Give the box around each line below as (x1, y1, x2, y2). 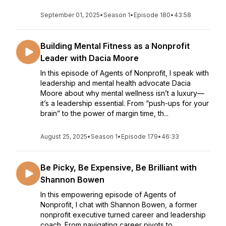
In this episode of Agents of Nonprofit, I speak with (40, 69, 209, 77)
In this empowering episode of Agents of (40, 190, 176, 199)
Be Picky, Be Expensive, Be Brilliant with (40, 162, 197, 173)
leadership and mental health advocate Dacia (40, 79, 191, 87)
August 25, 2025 (40, 133, 87, 140)
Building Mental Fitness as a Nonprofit (40, 41, 190, 51)
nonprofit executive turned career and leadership (40, 210, 206, 219)
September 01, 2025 (40, 11, 100, 19)
